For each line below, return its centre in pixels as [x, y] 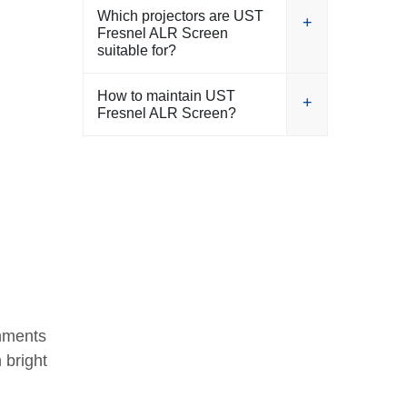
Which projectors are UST [180, 16]
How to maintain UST [166, 96]
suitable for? [137, 50]
